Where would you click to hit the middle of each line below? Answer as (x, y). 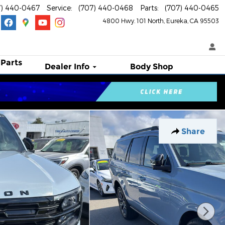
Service (59, 8)
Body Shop (152, 66)
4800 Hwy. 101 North (133, 21)
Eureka (177, 21)
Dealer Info (67, 66)
